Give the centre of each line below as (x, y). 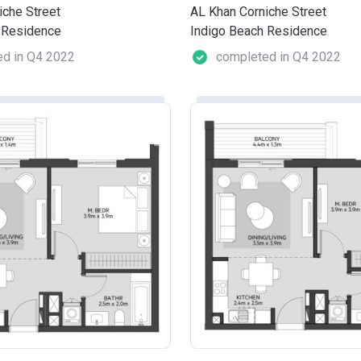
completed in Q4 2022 (278, 56)
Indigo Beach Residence (259, 31)
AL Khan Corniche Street (258, 11)
